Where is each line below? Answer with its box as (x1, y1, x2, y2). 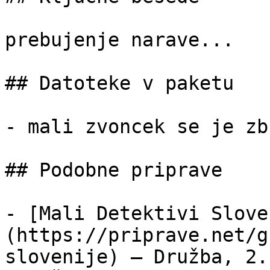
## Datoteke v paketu (5, 72, 234, 94)
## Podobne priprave (5, 159, 222, 181)
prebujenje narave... (5, 29, 234, 51)
